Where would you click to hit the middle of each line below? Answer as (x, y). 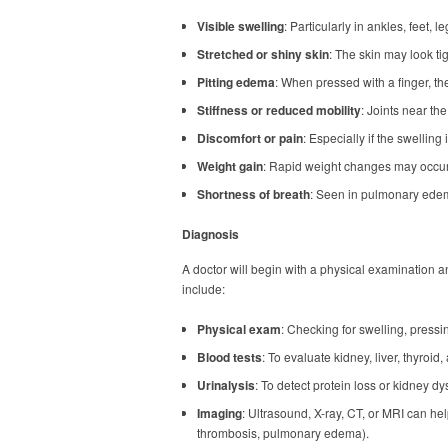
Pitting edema (236, 82)
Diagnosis (210, 234)
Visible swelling (240, 26)
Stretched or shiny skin (263, 54)
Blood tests (229, 357)
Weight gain (230, 166)
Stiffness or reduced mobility (279, 110)
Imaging (219, 413)
